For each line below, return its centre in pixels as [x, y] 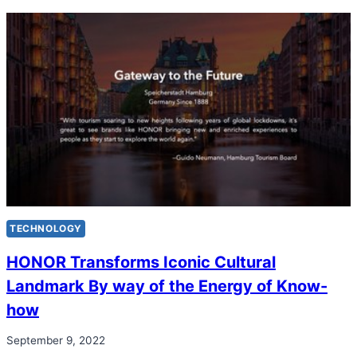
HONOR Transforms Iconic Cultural [141, 262]
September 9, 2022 [56, 341]
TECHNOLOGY [46, 228]
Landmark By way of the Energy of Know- [167, 286]
